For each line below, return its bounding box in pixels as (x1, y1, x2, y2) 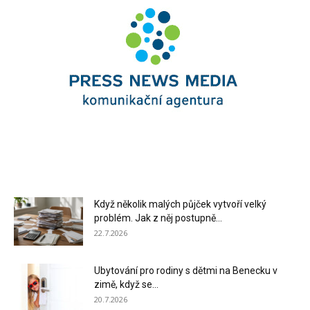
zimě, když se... (94, 278, 158, 290)
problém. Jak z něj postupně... (94, 212, 222, 224)
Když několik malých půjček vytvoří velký (94, 198, 266, 210)
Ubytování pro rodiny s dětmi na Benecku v (94, 264, 277, 276)
